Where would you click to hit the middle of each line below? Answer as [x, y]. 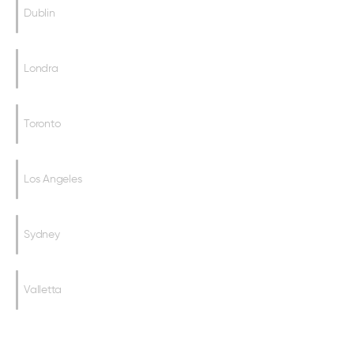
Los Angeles [53, 179]
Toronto [42, 124]
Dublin [40, 13]
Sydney [42, 234]
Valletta [43, 290]
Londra [41, 68]
